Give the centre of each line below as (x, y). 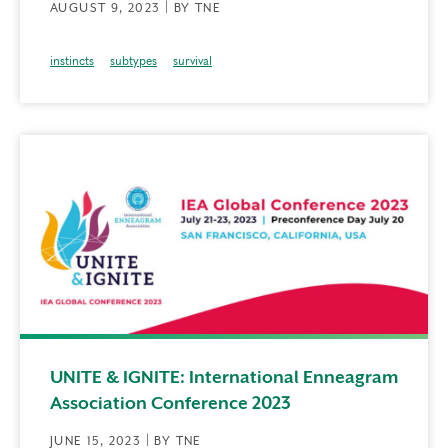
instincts (72, 60)
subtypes (133, 60)
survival (192, 60)
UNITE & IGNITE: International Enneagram (224, 377)
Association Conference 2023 (170, 403)
